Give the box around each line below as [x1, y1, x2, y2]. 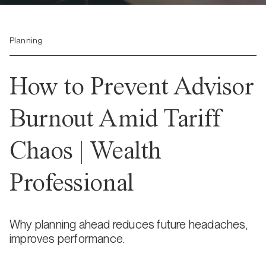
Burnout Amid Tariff [9, 103, 221, 133]
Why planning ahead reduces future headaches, [9, 217, 247, 232]
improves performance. [9, 232, 125, 246]
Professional [9, 167, 134, 197]
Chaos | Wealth [9, 135, 161, 165]
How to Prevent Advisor [9, 71, 254, 101]
